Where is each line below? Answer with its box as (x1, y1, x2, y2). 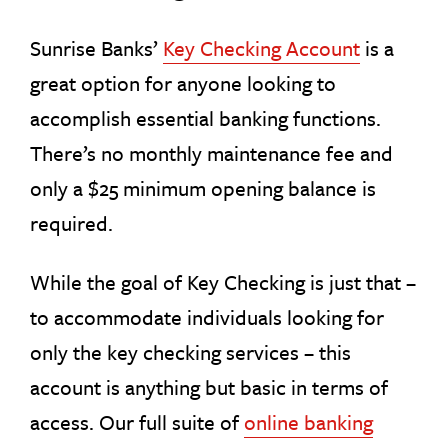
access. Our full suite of (30, 406, 244, 437)
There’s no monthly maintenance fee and (30, 137, 393, 168)
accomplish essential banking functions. (30, 102, 381, 133)
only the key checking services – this (30, 336, 351, 367)
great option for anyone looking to (30, 67, 336, 98)
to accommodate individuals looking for (30, 301, 384, 332)
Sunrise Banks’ (30, 32, 163, 63)
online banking (244, 406, 373, 437)
